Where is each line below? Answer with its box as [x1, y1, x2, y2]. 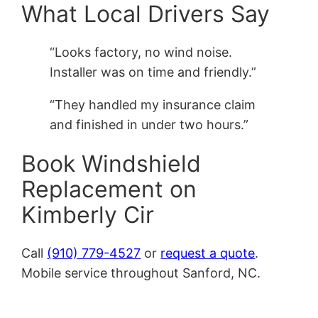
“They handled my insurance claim [50, 97, 256, 113]
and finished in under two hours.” [50, 117, 249, 133]
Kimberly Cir [21, 200, 155, 229]
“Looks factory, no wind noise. [50, 45, 233, 60]
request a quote [160, 246, 256, 261]
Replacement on [21, 175, 197, 203]
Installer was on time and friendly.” [50, 65, 257, 80]
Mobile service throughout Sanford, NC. [21, 265, 261, 281]
